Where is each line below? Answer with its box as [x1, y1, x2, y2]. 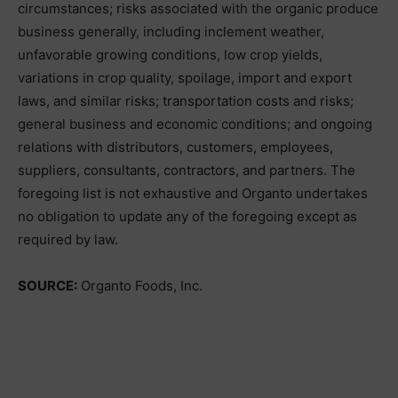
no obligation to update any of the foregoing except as [18, 208, 357, 225]
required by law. [18, 231, 118, 248]
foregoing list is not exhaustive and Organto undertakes [18, 185, 368, 202]
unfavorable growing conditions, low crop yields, [18, 46, 322, 63]
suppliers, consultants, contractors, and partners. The [18, 162, 355, 179]
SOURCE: [18, 277, 77, 294]
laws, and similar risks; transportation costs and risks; [18, 92, 354, 109]
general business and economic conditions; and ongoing [18, 115, 372, 132]
